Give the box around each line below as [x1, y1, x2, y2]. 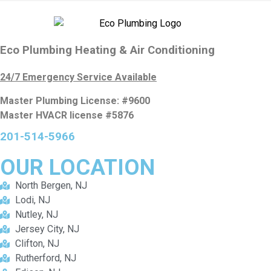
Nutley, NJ [15, 208, 58, 220]
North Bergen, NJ [15, 179, 87, 191]
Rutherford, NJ [15, 252, 76, 264]
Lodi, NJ [15, 194, 50, 206]
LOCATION [44, 154, 155, 180]
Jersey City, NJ [15, 223, 79, 235]
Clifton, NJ [15, 237, 59, 249]
